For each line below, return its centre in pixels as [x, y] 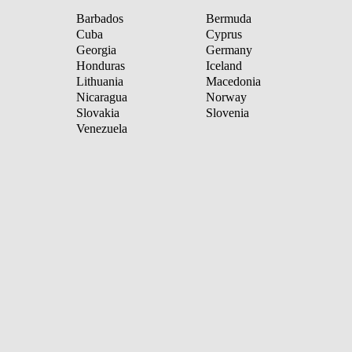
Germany [229, 49]
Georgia [96, 49]
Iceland [224, 65]
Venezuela [102, 128]
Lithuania [100, 81]
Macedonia [233, 81]
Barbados [100, 18]
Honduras [101, 65]
